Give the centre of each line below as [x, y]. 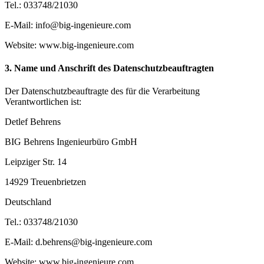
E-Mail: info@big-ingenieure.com [68, 25]
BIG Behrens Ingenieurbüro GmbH [71, 142]
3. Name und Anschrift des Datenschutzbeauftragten [109, 68]
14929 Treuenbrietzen [45, 182]
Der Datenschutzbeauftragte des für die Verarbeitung [102, 91]
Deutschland [28, 202]
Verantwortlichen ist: [43, 102]
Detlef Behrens [33, 122]
